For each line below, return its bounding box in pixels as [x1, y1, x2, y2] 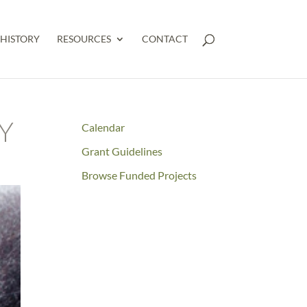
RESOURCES [56, 33, 111, 45]
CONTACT [141, 33, 188, 45]
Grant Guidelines [82, 145, 163, 158]
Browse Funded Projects [82, 169, 197, 182]
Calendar [82, 121, 125, 134]
